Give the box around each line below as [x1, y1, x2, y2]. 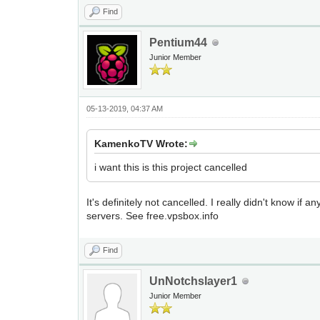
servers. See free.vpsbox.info [86, 210, 219, 221]
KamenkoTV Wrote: [94, 138, 189, 149]
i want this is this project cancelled [94, 161, 248, 173]
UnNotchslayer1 [149, 275, 238, 287]
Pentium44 [149, 36, 208, 49]
